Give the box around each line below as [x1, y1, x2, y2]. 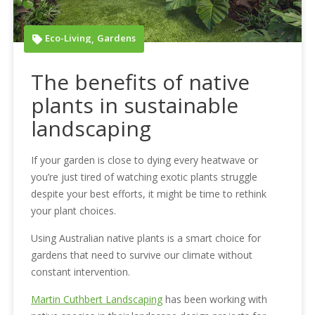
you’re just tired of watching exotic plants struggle [31, 170, 258, 184]
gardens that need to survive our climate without [31, 248, 253, 262]
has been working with [162, 292, 268, 307]
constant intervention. [31, 265, 131, 279]
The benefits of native [31, 67, 250, 97]
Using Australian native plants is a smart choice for [31, 231, 262, 245]
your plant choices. [31, 204, 117, 218]
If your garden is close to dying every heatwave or [31, 153, 259, 167]
